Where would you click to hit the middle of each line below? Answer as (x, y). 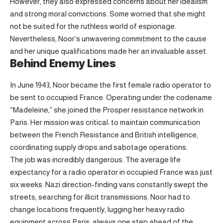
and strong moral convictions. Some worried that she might (108, 14)
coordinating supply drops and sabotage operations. (99, 147)
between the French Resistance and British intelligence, (104, 135)
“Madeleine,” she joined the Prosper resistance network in (107, 110)
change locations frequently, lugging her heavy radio (97, 210)
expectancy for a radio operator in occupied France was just (111, 172)
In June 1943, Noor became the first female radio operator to (111, 85)
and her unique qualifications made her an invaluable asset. (109, 51)
